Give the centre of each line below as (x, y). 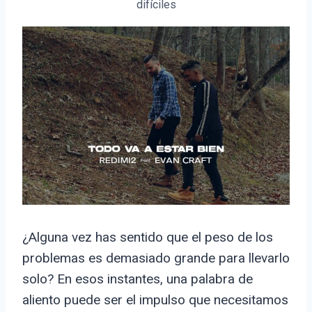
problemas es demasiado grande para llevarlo (156, 258)
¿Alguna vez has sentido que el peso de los (148, 237)
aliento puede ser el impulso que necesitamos (155, 300)
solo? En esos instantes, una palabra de (138, 279)
